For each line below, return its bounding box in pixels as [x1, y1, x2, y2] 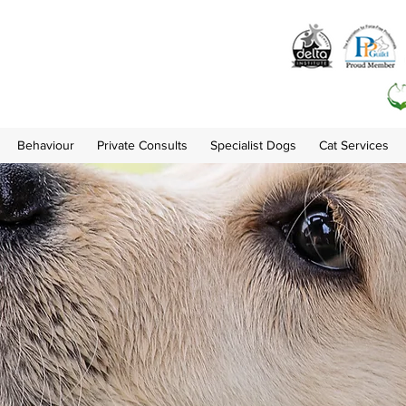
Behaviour [16, 138, 74, 152]
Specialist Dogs [209, 138, 296, 152]
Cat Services [318, 138, 389, 152]
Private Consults [96, 138, 188, 152]
